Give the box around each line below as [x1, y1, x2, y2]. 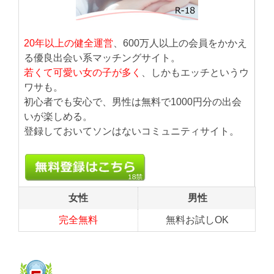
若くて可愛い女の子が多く [24, 67, 141, 78]
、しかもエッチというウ [141, 67, 249, 78]
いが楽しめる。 [24, 111, 92, 122]
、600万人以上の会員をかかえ [113, 38, 247, 49]
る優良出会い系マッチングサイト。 [24, 53, 180, 64]
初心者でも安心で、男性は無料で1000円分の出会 [24, 97, 242, 108]
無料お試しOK [166, 215, 229, 226]
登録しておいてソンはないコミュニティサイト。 [24, 126, 239, 137]
